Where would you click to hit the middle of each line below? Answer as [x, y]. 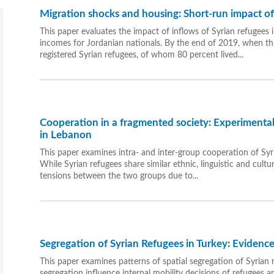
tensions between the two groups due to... [119, 176]
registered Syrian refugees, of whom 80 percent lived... [141, 55]
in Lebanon [65, 135]
